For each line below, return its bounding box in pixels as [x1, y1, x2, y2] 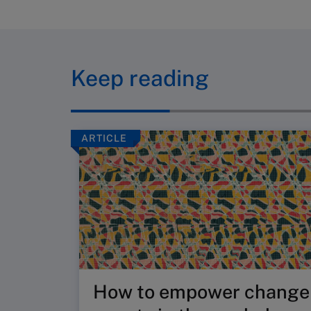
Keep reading [71, 65, 209, 91]
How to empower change [93, 280, 310, 303]
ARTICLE [81, 133, 127, 144]
